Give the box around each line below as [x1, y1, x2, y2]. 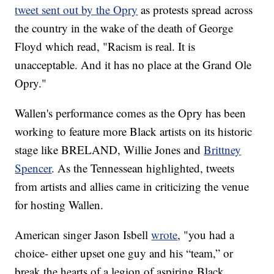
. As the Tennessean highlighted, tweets [51, 160, 235, 176]
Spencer [15, 160, 52, 176]
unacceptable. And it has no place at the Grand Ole [15, 57, 252, 73]
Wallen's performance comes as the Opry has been [15, 105, 246, 121]
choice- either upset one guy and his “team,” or [15, 245, 234, 261]
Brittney [204, 142, 242, 158]
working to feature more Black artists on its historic [15, 124, 253, 139]
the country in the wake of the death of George [15, 20, 234, 36]
